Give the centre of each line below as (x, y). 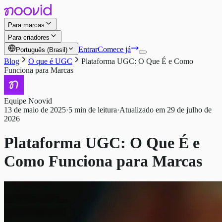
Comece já (114, 49)
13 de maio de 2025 (35, 110)
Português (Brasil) (42, 50)
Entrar (88, 49)
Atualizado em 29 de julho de (166, 110)
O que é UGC (50, 61)
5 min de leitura (93, 110)
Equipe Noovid (28, 101)
